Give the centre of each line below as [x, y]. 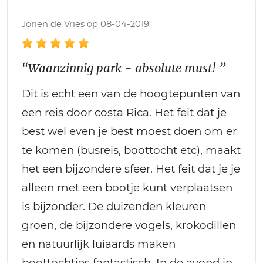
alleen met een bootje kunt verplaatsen [127, 187]
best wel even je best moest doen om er [129, 131]
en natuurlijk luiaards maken [99, 244]
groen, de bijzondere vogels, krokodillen [129, 225]
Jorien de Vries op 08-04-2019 [85, 24]
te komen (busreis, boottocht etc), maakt [131, 150]
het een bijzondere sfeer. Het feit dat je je [131, 168]
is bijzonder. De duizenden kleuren [114, 206]
